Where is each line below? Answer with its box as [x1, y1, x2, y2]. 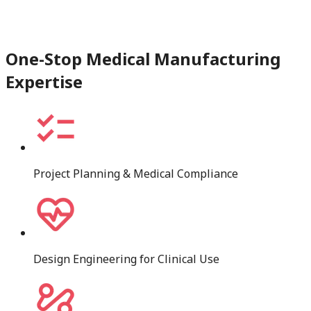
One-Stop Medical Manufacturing [6, 47, 280, 71]
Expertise [6, 70, 83, 94]
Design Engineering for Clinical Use [33, 251, 219, 267]
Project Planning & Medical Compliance [33, 166, 238, 182]
